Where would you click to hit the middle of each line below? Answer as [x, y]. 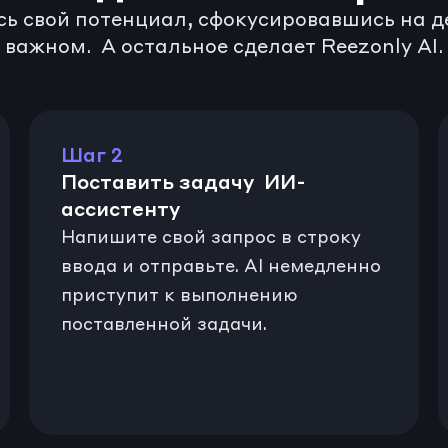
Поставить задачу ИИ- [183, 182]
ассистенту [120, 209]
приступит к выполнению [179, 295]
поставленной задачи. [163, 324]
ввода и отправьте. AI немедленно [220, 266]
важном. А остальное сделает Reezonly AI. [224, 46]
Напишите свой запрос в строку [210, 237]
